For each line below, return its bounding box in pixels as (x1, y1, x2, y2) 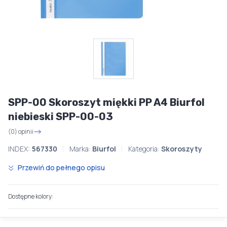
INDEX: (8, 144, 30, 154)
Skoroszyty (161, 144, 202, 154)
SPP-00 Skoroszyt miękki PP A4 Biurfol (8, 96, 205, 108)
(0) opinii (8, 127, 33, 136)
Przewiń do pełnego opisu (16, 163, 105, 172)
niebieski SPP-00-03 (8, 110, 113, 123)
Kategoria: (128, 144, 159, 154)
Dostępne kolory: (8, 192, 53, 201)
